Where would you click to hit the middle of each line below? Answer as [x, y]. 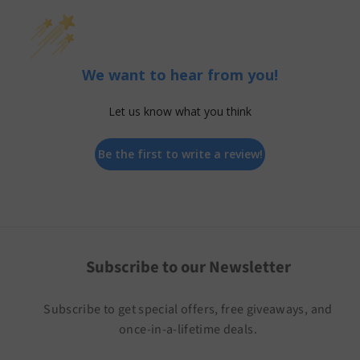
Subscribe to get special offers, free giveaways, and [188, 309]
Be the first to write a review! [180, 154]
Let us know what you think [180, 111]
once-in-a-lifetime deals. [188, 329]
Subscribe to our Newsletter [188, 267]
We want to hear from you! [180, 74]
